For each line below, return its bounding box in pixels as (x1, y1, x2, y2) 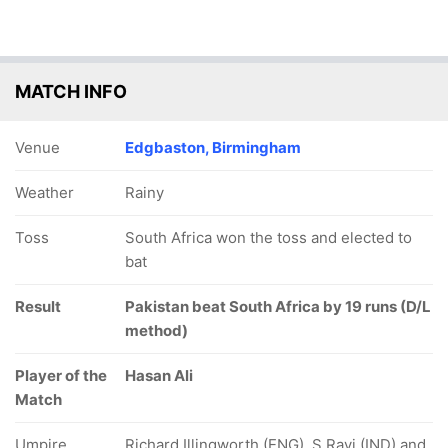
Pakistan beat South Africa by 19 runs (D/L (125, 297, 431, 316)
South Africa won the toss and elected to (125, 228, 412, 247)
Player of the (15, 366, 107, 385)
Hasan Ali (125, 366, 193, 385)
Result (15, 297, 61, 316)
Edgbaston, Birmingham (125, 138, 301, 157)
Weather (15, 183, 74, 202)
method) (125, 321, 188, 340)
